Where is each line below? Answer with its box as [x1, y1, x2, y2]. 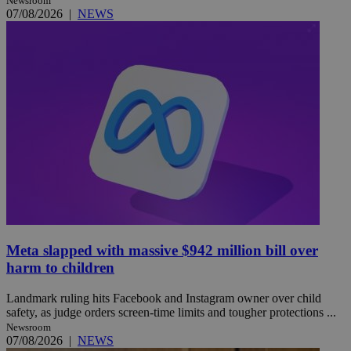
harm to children [6, 259, 114, 277]
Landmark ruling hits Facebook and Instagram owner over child [6, 291, 321, 305]
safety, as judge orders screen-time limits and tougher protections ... [6, 306, 336, 319]
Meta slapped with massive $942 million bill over [6, 242, 318, 259]
